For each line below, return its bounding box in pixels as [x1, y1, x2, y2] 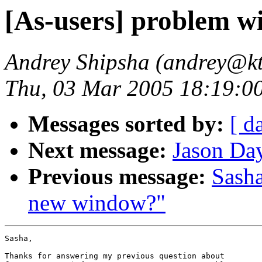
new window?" [28, 190, 166, 216]
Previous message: [28, 164, 206, 189]
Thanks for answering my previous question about [5, 251, 229, 261]
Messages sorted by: [28, 111, 224, 137]
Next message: [28, 137, 167, 163]
